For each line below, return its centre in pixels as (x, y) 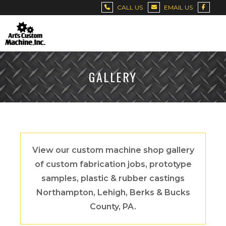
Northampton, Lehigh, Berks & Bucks (113, 192)
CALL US (130, 7)
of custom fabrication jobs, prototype (113, 164)
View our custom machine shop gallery (113, 150)
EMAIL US (178, 7)
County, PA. (113, 207)
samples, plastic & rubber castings (113, 178)
